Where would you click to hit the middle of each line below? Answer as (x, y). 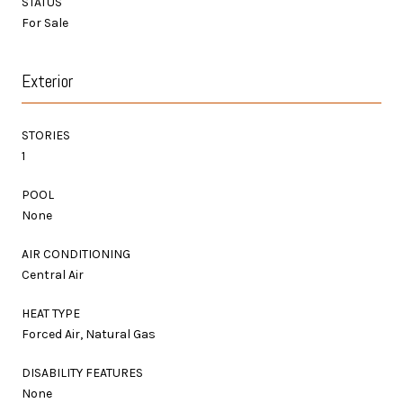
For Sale (45, 22)
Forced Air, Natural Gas (89, 334)
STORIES (46, 135)
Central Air (53, 274)
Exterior (47, 81)
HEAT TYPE (51, 313)
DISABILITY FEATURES (82, 372)
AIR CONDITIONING (76, 254)
